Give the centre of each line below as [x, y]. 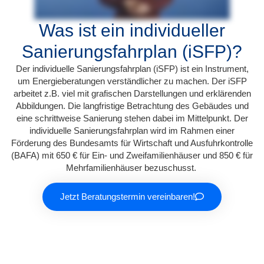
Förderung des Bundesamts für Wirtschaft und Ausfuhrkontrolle [132, 143]
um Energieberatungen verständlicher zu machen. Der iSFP [132, 81]
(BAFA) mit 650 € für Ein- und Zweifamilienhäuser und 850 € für [132, 156]
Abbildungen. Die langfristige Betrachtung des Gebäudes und [132, 106]
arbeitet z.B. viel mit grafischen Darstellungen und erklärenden [132, 94]
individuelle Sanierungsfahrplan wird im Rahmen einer [132, 131]
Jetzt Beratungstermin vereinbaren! [128, 196]
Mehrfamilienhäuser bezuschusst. [132, 168]
